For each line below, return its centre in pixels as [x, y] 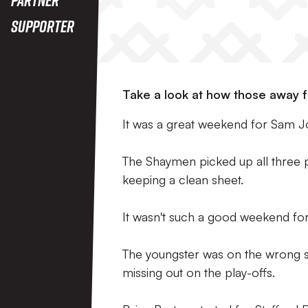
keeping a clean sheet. [183, 179]
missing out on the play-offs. [199, 272]
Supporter [43, 26]
